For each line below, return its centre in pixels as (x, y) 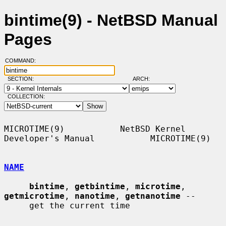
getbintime (100, 186)
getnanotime (153, 196)
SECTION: (23, 79)
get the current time (17, 205)
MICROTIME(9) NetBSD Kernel (95, 129)
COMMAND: (23, 61)
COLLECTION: (26, 97)
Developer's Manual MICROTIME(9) (107, 138)
